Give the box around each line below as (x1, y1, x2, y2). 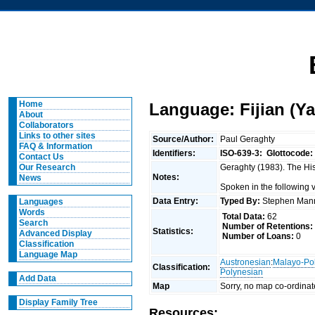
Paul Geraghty (220, 134, 278, 144)
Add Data (18, 274, 56, 283)
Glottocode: (266, 148, 314, 158)
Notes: (153, 172, 182, 182)
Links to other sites (18, 131, 96, 141)
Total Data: (221, 212, 265, 222)
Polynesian (220, 266, 264, 277)
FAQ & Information (18, 141, 92, 151)
